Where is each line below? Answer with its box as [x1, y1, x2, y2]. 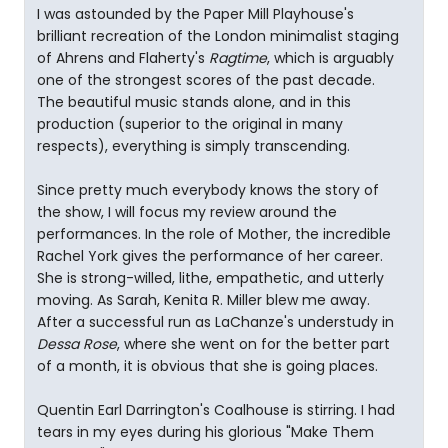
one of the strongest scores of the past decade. [37, 70, 375, 90]
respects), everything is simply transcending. [37, 136, 350, 156]
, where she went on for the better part [117, 334, 390, 354]
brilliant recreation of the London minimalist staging [37, 26, 399, 46]
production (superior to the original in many [37, 114, 343, 134]
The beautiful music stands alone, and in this [37, 92, 351, 112]
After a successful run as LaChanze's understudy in [37, 312, 394, 332]
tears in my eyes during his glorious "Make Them [37, 422, 374, 442]
